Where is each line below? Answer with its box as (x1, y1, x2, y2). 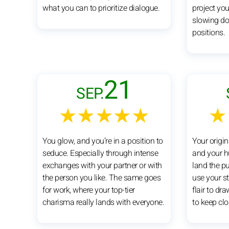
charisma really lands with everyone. (42, 196, 164, 209)
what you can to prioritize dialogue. (42, 2, 159, 14)
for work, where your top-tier (42, 184, 135, 196)
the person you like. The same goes (42, 171, 161, 184)
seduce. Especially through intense (42, 147, 158, 159)
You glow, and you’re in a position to (42, 134, 163, 147)
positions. (192, 26, 225, 39)
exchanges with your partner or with (42, 159, 162, 172)
